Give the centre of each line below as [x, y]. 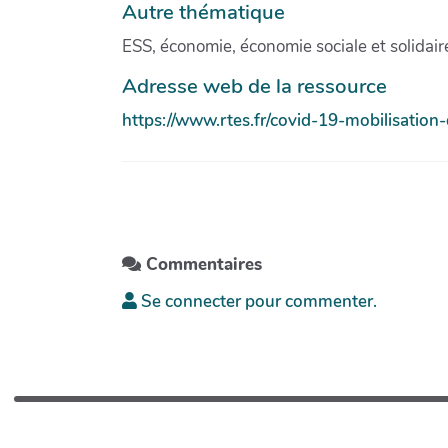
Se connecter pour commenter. [257, 302]
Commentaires [201, 265]
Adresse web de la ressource [254, 85]
